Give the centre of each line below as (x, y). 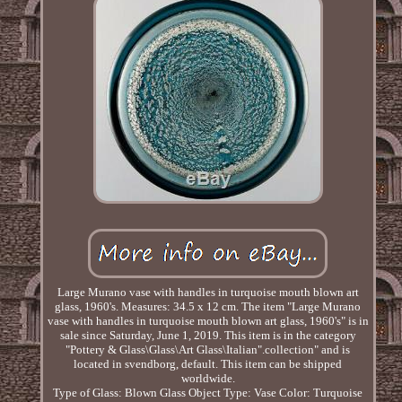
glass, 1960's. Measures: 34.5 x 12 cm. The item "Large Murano (208, 306)
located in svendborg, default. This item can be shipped (208, 363)
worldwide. (208, 378)
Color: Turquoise (321, 392)
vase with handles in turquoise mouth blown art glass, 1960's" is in (208, 320)
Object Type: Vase (233, 392)
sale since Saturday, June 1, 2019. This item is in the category (208, 335)
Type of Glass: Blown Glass (120, 392)
